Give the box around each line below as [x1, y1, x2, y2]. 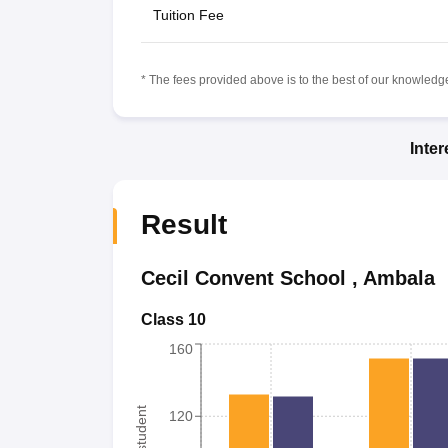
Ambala [362, 266, 435, 289]
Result [140, 208, 227, 240]
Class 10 [140, 310, 206, 328]
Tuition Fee [152, 6, 224, 23]
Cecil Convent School [140, 266, 346, 289]
